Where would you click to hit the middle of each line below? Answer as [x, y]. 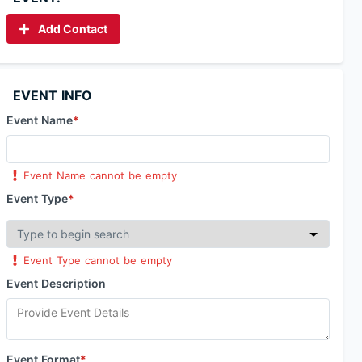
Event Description [56, 283]
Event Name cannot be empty [101, 175]
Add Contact [73, 29]
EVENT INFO [53, 95]
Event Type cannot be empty [98, 260]
